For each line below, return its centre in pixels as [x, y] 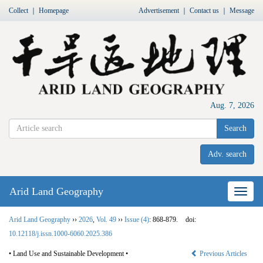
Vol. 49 [106, 219]
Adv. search [227, 154]
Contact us [204, 11]
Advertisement [159, 11]
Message [242, 11]
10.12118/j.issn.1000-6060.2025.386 [60, 233]
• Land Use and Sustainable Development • [68, 253]
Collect [18, 11]
